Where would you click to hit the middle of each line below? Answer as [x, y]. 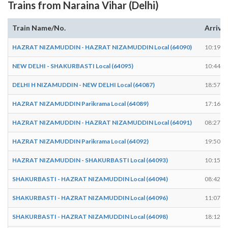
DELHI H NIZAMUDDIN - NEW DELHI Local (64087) [83, 84]
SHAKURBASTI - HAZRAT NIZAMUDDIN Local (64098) [90, 216]
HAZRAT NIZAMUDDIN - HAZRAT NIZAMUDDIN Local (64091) [102, 122]
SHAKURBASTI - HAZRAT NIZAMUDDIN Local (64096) [90, 197]
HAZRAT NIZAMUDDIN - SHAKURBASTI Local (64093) [90, 160]
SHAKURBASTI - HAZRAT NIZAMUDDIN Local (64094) [90, 179]
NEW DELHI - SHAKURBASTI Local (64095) [73, 66]
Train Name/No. [39, 27]
